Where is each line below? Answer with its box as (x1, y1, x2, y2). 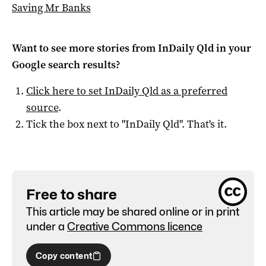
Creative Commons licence (67, 220, 202, 233)
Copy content (36, 250, 93, 261)
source (26, 100, 58, 115)
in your (214, 40, 251, 55)
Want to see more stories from (12, 40, 158, 55)
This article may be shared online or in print (26, 205, 239, 218)
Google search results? (12, 57, 121, 72)
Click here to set (26, 83, 104, 98)
